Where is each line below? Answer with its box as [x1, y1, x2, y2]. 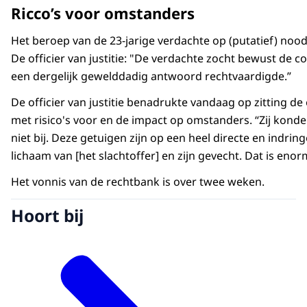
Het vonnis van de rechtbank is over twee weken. [11, 174, 265, 190]
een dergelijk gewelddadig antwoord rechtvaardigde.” [11, 69, 291, 84]
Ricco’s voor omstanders [11, 3, 195, 24]
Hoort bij [11, 204, 84, 228]
